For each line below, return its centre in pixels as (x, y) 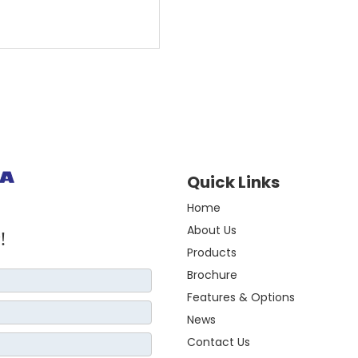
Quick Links (233, 182)
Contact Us (219, 342)
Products (212, 253)
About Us (212, 230)
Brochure (212, 275)
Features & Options (241, 297)
